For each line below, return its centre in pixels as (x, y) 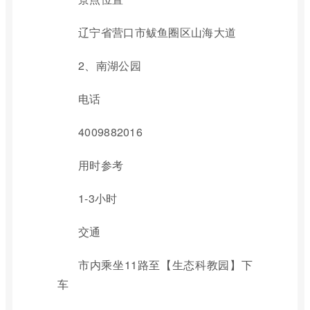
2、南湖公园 (110, 65)
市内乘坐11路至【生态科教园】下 (165, 265)
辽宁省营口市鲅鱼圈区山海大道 (157, 32)
